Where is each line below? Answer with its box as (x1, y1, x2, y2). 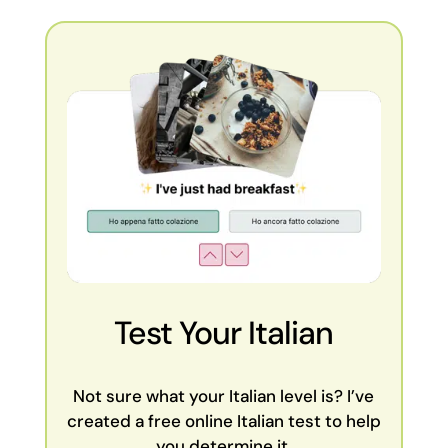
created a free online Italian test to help (66, 409, 381, 432)
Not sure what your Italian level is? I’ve (73, 384, 375, 407)
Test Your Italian (114, 311, 334, 354)
